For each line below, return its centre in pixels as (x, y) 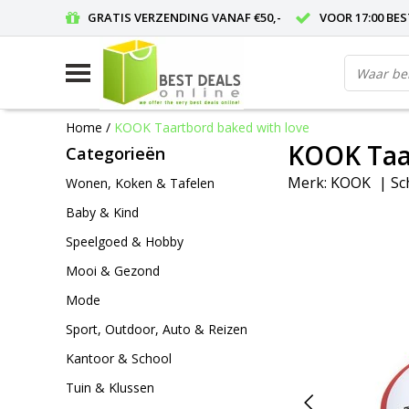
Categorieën (115, 153)
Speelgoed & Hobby (125, 241)
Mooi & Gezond (113, 271)
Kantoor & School (119, 358)
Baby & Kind (102, 212)
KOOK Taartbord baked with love (212, 127)
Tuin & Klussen (110, 388)
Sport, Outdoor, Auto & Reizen (157, 329)
